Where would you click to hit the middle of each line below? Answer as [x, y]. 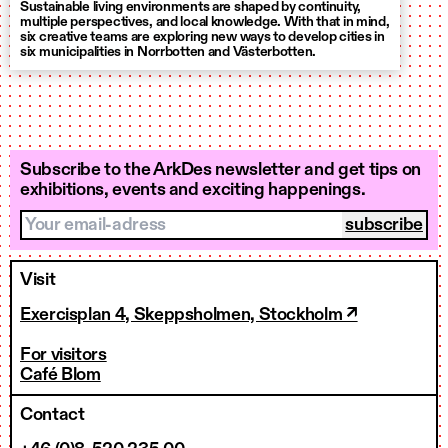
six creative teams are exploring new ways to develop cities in [202, 36]
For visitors [63, 354]
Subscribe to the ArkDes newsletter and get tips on [221, 169]
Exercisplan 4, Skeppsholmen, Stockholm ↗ [189, 314]
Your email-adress [91, 220]
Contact [52, 414]
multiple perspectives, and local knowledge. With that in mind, [205, 21]
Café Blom [60, 374]
